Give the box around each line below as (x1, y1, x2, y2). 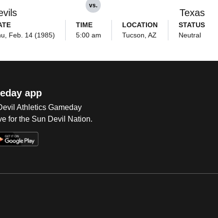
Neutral (178, 31, 201, 39)
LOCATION (122, 21, 158, 29)
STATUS (178, 21, 205, 29)
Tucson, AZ (122, 31, 157, 39)
